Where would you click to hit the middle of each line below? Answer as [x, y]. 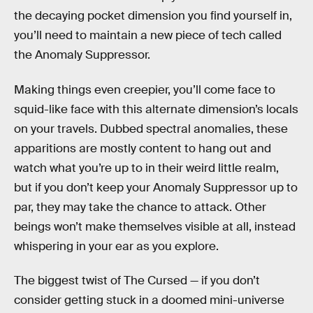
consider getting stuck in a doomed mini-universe [149, 300]
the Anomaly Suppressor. [82, 55]
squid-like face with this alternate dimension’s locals [156, 109]
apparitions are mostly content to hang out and [143, 148]
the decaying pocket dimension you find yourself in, [153, 16]
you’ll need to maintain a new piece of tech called [148, 36]
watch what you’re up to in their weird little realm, [146, 168]
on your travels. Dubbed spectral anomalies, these [151, 129]
